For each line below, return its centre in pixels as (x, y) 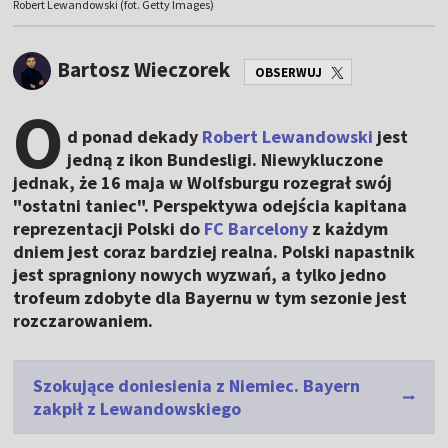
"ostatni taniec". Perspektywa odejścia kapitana (210, 206)
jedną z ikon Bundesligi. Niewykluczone (225, 160)
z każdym (348, 229)
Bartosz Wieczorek (144, 69)
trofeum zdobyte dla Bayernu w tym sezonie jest (210, 298)
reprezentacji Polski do (109, 229)
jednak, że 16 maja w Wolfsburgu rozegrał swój (203, 183)
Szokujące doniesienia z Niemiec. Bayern (197, 386)
